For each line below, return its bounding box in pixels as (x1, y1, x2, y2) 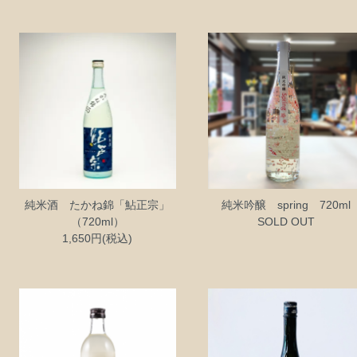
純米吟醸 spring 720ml (221, 198, 351, 212)
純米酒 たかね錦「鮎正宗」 (25, 198, 171, 212)
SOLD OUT (257, 215, 315, 229)
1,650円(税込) (62, 232, 133, 245)
